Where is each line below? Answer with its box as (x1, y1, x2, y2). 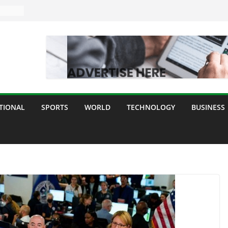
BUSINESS (191, 102, 225, 112)
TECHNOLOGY (127, 102, 175, 112)
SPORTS (41, 102, 68, 112)
